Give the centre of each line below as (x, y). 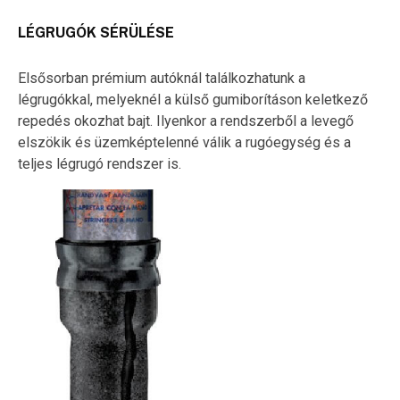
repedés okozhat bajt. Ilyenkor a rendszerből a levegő (186, 121)
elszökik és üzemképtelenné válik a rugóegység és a (184, 142)
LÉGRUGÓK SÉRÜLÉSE (96, 32)
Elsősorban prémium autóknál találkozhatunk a (162, 78)
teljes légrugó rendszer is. (100, 163)
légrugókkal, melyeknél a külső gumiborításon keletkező (193, 99)
